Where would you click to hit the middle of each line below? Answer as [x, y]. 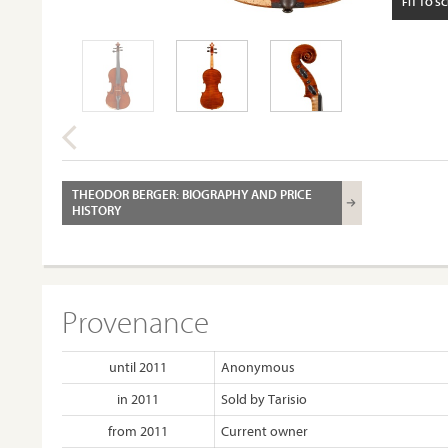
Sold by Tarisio [264, 399]
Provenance [135, 321]
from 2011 [138, 431]
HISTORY [96, 210]
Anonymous [258, 367]
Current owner [264, 431]
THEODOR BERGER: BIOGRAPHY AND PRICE [192, 194]
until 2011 [138, 367]
